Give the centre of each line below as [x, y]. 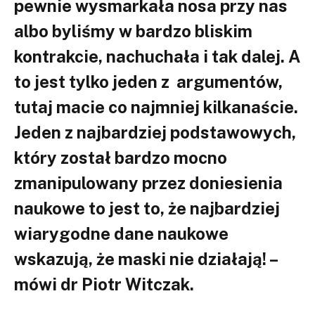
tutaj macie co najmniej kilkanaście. [156, 107]
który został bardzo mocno [121, 157]
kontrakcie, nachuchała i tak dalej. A [157, 56]
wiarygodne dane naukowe [121, 233]
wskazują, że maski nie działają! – [146, 258]
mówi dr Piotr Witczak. [104, 284]
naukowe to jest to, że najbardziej [147, 208]
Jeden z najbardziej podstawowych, [155, 132]
